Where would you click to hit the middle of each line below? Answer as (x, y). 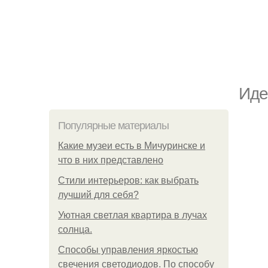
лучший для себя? (98, 195)
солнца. (75, 229)
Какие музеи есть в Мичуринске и (132, 146)
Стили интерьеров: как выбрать (128, 180)
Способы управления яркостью (128, 250)
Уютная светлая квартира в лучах (133, 215)
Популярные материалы (113, 126)
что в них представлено (111, 160)
